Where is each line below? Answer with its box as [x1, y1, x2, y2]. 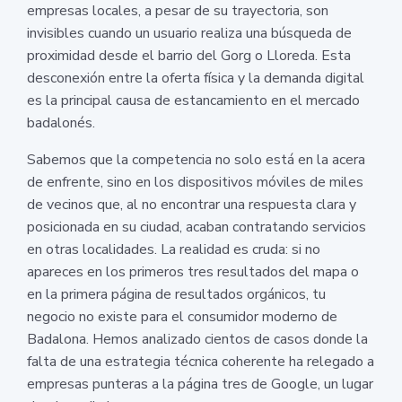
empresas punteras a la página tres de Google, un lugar [27, 373, 373, 394]
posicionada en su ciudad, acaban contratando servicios [27, 216, 366, 237]
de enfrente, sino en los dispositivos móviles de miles [27, 171, 363, 192]
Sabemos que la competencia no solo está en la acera [27, 149, 365, 170]
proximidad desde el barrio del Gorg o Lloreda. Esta [27, 45, 351, 66]
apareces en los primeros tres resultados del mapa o [27, 261, 359, 282]
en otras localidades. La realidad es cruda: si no [27, 239, 320, 259]
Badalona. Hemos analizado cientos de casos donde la [27, 328, 368, 349]
